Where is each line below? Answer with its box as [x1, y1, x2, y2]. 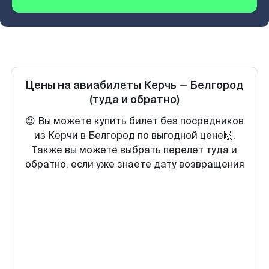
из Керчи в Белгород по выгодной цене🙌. [34, 129, 235, 142]
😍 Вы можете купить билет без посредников [25, 115, 244, 127]
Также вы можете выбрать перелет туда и [32, 144, 237, 156]
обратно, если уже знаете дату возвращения [25, 158, 244, 171]
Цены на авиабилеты [25, 78, 144, 92]
